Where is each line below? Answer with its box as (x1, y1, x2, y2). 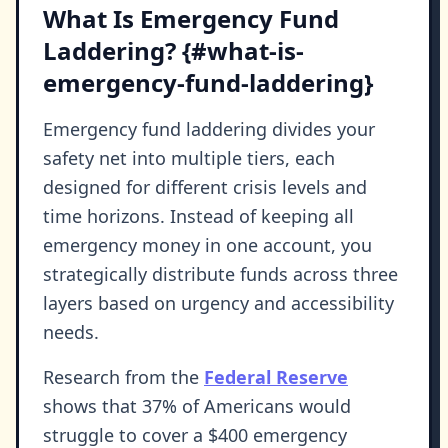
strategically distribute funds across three (43, 262, 398, 287)
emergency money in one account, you (43, 233, 372, 258)
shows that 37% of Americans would (43, 394, 351, 419)
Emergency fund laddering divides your (43, 117, 375, 142)
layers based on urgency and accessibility (43, 291, 394, 316)
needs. (43, 320, 99, 345)
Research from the (43, 365, 204, 390)
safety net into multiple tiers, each (43, 146, 335, 171)
